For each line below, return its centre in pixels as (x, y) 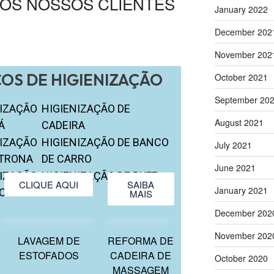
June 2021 (235, 167)
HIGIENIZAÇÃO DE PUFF (100, 176)
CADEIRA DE (141, 255)
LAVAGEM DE (49, 240)
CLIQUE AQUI (49, 184)
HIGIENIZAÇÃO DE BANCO (106, 142)
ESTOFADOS (49, 255)
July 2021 (233, 145)
